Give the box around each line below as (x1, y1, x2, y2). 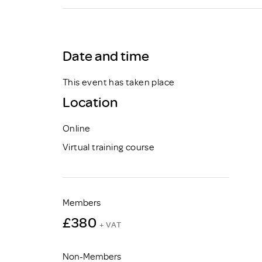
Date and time (63, 46, 149, 64)
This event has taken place (63, 75, 175, 88)
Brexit (222, 9, 246, 21)
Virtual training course (63, 140, 155, 153)
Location (63, 92, 118, 111)
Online (63, 122, 91, 134)
